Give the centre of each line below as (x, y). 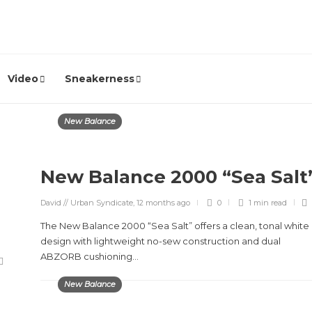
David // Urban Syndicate (87, 203)
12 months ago (163, 203)
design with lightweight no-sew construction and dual (161, 241)
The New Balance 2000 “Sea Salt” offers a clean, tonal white (175, 226)
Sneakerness (100, 79)
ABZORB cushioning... (89, 256)
